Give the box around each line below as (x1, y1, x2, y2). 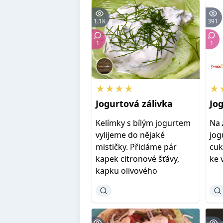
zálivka (142, 98, 173, 110)
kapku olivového (96, 165, 157, 176)
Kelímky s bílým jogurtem (96, 117, 191, 128)
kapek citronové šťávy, (96, 153, 179, 164)
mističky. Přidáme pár (96, 141, 177, 152)
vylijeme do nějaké (96, 129, 165, 140)
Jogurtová (96, 98, 139, 110)
